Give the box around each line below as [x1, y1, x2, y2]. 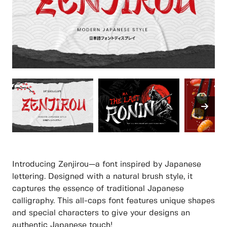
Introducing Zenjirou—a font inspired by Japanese [12, 161, 201, 169]
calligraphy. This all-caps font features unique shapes [12, 197, 215, 205]
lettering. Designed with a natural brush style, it [12, 173, 193, 181]
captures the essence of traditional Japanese [12, 185, 184, 193]
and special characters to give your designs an [12, 209, 190, 217]
